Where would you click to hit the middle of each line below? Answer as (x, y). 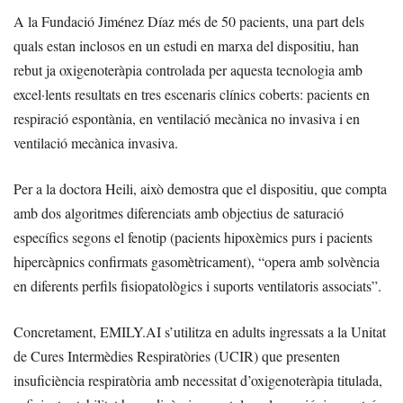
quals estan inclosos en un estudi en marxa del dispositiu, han (186, 46)
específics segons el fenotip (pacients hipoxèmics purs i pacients (193, 237)
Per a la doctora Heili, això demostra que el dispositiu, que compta (200, 189)
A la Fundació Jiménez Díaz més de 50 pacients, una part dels (189, 22)
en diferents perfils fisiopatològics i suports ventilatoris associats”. (197, 286)
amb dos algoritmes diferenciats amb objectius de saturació (179, 213)
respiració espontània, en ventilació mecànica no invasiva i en (187, 119)
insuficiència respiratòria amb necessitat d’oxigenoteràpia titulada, (198, 381)
